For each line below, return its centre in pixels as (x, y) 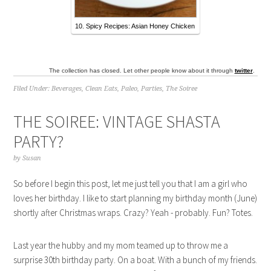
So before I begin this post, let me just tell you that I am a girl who (131, 184)
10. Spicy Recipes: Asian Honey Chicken (135, 26)
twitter (243, 71)
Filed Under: (33, 89)
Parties (152, 89)
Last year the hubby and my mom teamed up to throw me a (121, 246)
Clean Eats (102, 89)
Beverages (67, 89)
